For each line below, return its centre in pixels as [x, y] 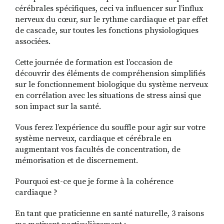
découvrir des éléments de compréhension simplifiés [110, 74]
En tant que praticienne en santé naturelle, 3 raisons [109, 214]
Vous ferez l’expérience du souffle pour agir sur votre [110, 128]
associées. [33, 42]
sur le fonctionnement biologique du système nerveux [111, 85]
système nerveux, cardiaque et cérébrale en [93, 139]
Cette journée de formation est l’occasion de [94, 63]
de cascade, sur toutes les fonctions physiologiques [107, 31]
